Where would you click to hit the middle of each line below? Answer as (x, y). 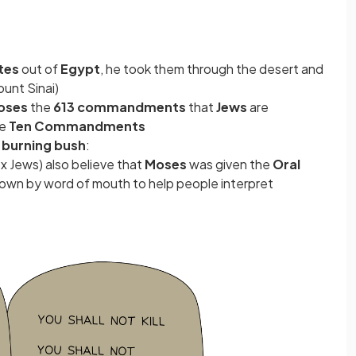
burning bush (44, 145)
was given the (231, 164)
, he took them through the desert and (212, 69)
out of (41, 69)
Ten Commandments (77, 126)
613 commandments (120, 107)
